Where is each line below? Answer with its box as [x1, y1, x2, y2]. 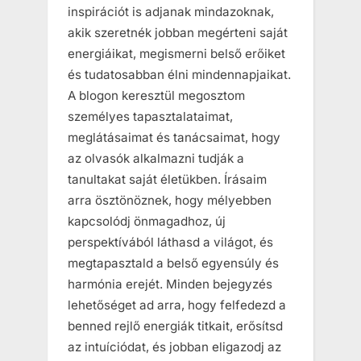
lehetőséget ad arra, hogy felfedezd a [68, 297, 286, 313]
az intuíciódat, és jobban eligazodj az [68, 338, 281, 355]
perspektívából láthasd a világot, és [68, 234, 273, 250]
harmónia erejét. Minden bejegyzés [68, 276, 272, 292]
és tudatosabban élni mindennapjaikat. [68, 66, 291, 82]
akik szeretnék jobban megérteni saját [68, 24, 288, 40]
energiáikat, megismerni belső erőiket [68, 45, 285, 61]
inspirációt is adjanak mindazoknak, [68, 3, 274, 19]
